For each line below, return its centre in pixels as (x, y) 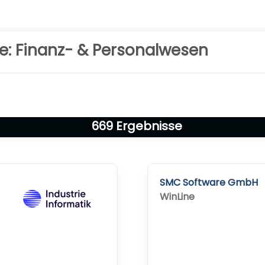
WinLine (177, 197)
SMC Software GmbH (209, 183)
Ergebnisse (147, 126)
